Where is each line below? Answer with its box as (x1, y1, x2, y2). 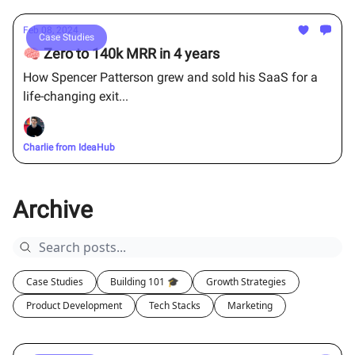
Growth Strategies (206, 275, 286, 288)
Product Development (26, 299, 122, 312)
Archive (13, 196, 93, 223)
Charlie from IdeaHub (23, 142, 115, 153)
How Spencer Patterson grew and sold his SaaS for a (23, 70, 318, 85)
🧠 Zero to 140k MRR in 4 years (23, 45, 219, 62)
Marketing (227, 299, 273, 312)
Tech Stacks (149, 299, 200, 312)
